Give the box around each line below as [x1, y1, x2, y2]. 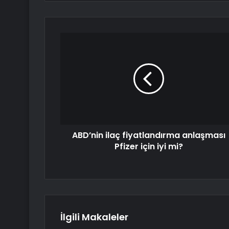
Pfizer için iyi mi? [114, 141, 183, 153]
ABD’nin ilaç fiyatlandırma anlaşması [72, 129, 225, 142]
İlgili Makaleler [60, 211, 128, 224]
